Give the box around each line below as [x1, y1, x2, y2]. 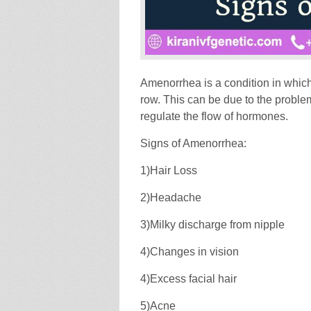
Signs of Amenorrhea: [140, 137, 246, 149]
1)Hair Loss [140, 164, 197, 176]
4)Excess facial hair [140, 272, 237, 285]
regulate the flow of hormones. [140, 110, 288, 122]
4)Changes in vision [140, 245, 239, 258]
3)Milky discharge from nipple [140, 218, 285, 230]
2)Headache [140, 191, 201, 203]
